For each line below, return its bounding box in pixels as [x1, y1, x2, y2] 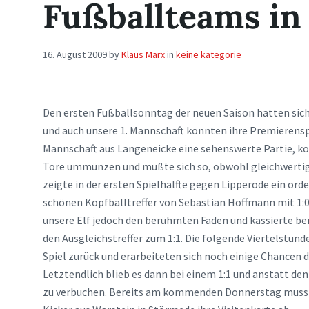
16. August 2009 [43, 48, 107, 61]
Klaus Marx [121, 48, 165, 61]
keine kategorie [176, 48, 241, 61]
